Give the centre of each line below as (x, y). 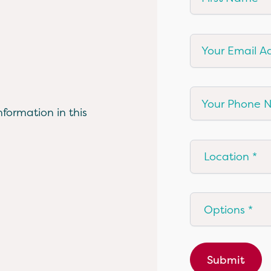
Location (212, 147)
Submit (226, 260)
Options (210, 200)
